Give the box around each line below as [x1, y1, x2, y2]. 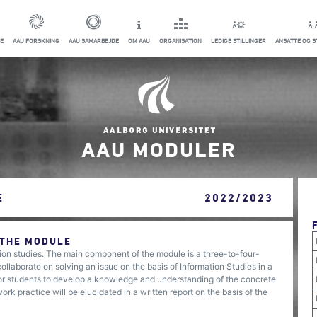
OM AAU [128, 37, 150, 45]
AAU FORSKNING [13, 37, 59, 45]
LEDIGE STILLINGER [211, 37, 266, 45]
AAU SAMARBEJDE [69, 37, 119, 45]
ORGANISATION [159, 37, 202, 45]
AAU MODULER [81, 137, 236, 161]
